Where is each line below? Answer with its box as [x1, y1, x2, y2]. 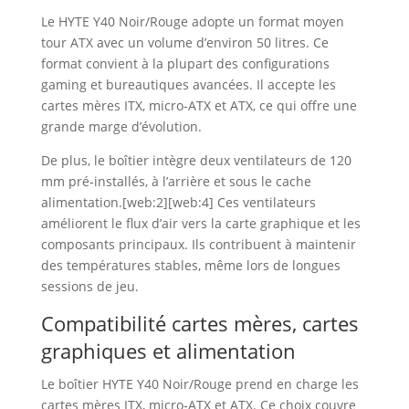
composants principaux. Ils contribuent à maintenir [40, 236, 356, 253]
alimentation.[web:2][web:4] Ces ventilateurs [40, 194, 316, 211]
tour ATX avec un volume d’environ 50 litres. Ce [40, 34, 329, 51]
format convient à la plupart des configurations [40, 55, 330, 72]
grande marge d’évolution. [40, 118, 202, 135]
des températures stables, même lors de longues [40, 257, 341, 274]
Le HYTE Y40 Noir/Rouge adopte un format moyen [40, 13, 344, 30]
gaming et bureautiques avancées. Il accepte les [40, 76, 336, 93]
